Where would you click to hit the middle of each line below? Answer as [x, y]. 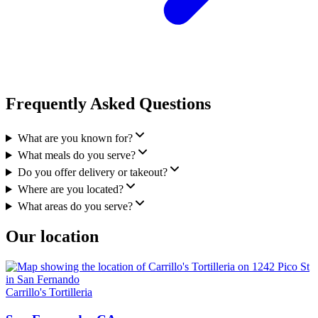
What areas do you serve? [75, 207]
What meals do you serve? [76, 155]
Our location [52, 236]
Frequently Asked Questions [108, 104]
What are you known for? [75, 138]
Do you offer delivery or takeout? [92, 172]
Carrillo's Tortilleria [49, 292]
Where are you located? [70, 190]
